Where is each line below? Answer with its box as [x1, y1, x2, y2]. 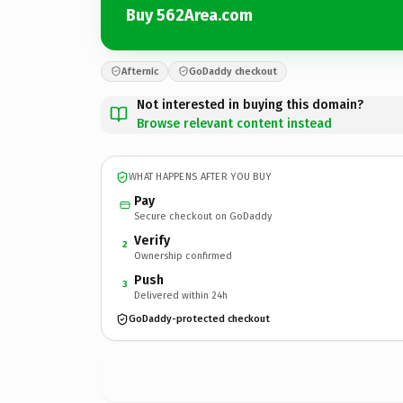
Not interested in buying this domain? [137, 96, 363, 112]
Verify [134, 232, 170, 248]
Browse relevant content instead [137, 115, 332, 131]
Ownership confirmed [134, 249, 232, 262]
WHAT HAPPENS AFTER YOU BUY [129, 171, 272, 183]
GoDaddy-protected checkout [129, 313, 270, 325]
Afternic [121, 65, 158, 77]
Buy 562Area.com [126, 5, 253, 25]
